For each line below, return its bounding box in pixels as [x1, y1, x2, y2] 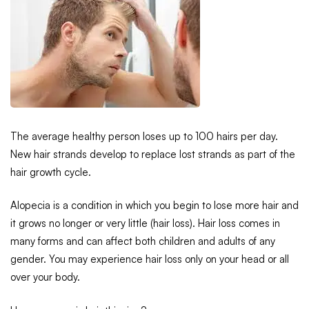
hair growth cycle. [10, 165, 91, 179]
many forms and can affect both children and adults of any [10, 235, 275, 248]
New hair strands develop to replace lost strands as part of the [10, 147, 295, 161]
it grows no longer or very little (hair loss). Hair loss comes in [10, 217, 280, 230]
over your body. [10, 270, 80, 284]
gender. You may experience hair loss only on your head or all [10, 252, 289, 266]
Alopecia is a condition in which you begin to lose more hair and [10, 199, 299, 212]
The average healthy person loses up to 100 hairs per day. [10, 129, 278, 143]
